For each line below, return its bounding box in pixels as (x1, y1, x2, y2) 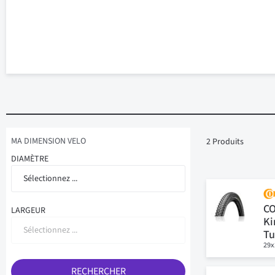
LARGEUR (11, 204, 45, 217)
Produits (211, 136, 244, 148)
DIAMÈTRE (11, 153, 48, 165)
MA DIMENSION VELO (11, 135, 86, 147)
